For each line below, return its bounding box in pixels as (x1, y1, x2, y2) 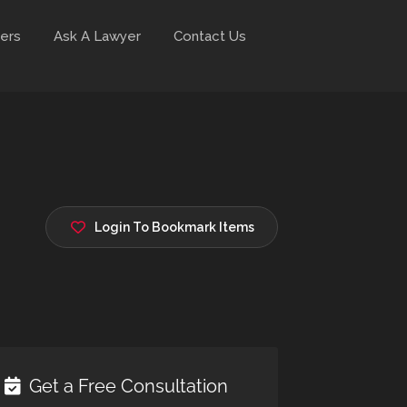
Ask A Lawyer (54, 28, 142, 45)
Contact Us (174, 28, 247, 45)
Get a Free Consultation (24, 374, 228, 397)
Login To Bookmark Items (94, 219, 254, 234)
